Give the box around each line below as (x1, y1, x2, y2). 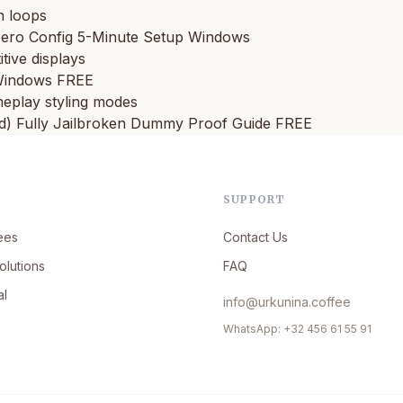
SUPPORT (223, 192, 286, 206)
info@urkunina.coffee (223, 293, 351, 309)
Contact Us (223, 228, 288, 245)
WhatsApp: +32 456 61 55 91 (223, 321, 372, 336)
